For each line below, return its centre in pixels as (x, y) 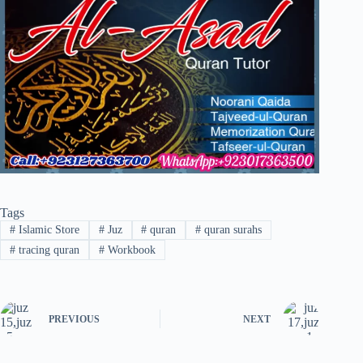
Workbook (130, 250)
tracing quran (47, 250)
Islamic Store (47, 230)
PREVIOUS (74, 320)
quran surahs (232, 230)
